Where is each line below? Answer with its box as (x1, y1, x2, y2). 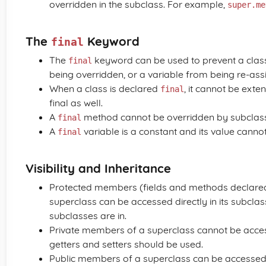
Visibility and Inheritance (26, 161, 171, 176)
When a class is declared (49, 83, 160, 94)
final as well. (49, 97, 103, 109)
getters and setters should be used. (49, 238, 203, 250)
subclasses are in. (49, 210, 126, 221)
